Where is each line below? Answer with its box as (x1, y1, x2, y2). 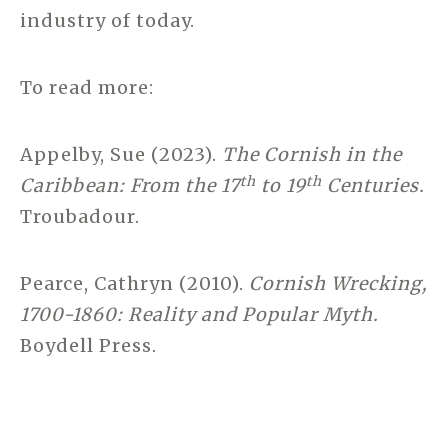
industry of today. (20, 9, 195, 33)
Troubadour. (20, 205, 140, 229)
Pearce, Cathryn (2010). (20, 272, 249, 296)
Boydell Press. (20, 334, 157, 358)
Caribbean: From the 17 (20, 174, 240, 198)
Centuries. (322, 174, 425, 198)
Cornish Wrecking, (249, 272, 428, 296)
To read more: (20, 76, 154, 100)
